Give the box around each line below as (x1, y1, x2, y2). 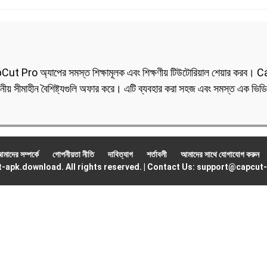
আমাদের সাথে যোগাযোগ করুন (180, 150, 259, 159)
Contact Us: (145, 162, 197, 172)
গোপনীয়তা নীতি (52, 150, 94, 159)
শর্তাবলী (146, 150, 167, 159)
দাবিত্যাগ (107, 150, 133, 159)
